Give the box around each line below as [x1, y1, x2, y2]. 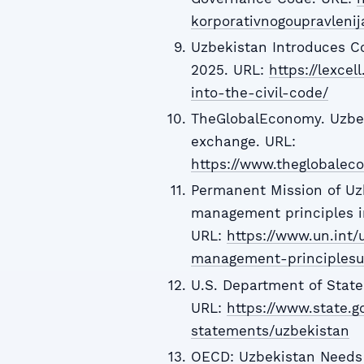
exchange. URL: [190, 133, 296, 149]
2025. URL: [190, 61, 269, 78]
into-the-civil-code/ [190, 84, 328, 101]
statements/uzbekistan [190, 322, 349, 339]
